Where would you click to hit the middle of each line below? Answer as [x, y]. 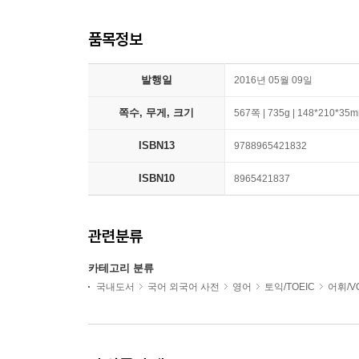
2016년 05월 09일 [273, 80]
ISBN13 [156, 145]
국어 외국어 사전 [184, 287]
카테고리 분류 [121, 268]
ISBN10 [156, 178]
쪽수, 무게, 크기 [156, 113]
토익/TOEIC [290, 287]
